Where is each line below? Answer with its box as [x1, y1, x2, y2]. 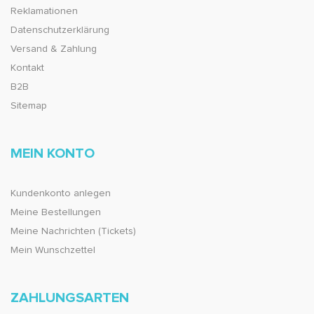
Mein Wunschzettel [11, 245, 95, 256]
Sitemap [11, 101, 47, 111]
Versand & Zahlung [11, 44, 97, 55]
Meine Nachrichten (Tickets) [11, 226, 136, 237]
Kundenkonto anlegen [11, 189, 111, 199]
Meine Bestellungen [11, 207, 101, 218]
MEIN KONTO [11, 146, 95, 161]
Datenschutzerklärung [11, 25, 109, 36]
